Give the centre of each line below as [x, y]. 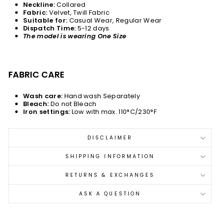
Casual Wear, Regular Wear [115, 20]
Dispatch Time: [50, 28]
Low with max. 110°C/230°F [113, 112]
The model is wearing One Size [75, 36]
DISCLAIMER [110, 138]
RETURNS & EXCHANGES [110, 175]
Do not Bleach [73, 104]
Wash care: [43, 96]
